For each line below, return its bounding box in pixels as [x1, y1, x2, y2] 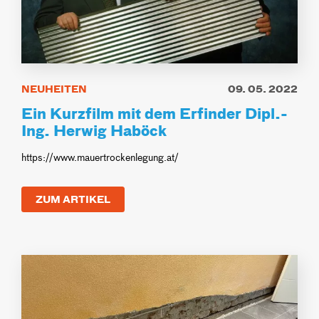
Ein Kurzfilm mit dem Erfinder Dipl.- [21, 100, 288, 124]
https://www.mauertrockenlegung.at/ [21, 150, 179, 164]
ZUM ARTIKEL [36, 191, 110, 206]
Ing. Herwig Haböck [21, 117, 167, 141]
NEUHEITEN [21, 80, 87, 96]
